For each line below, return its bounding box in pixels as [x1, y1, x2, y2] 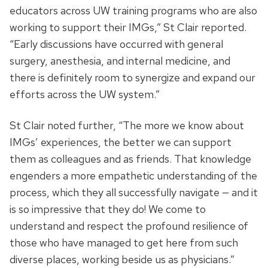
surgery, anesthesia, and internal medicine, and [10, 54, 230, 68]
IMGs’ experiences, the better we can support [10, 135, 232, 150]
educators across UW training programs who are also [10, 4, 257, 18]
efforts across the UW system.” [10, 87, 160, 102]
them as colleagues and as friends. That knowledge [10, 152, 251, 166]
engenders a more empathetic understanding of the [10, 169, 257, 183]
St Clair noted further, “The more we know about [10, 118, 244, 133]
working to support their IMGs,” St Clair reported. [10, 20, 246, 35]
